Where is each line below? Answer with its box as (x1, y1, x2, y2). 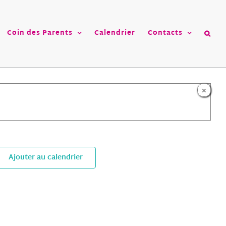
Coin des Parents (7, 27, 73, 39)
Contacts (148, 27, 183, 39)
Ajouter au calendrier (8, 151, 83, 164)
